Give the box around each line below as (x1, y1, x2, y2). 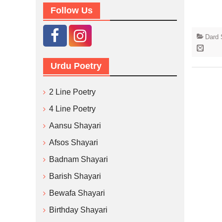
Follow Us (51, 5, 93, 15)
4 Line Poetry (49, 105, 96, 113)
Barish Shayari (49, 172, 101, 180)
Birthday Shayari (49, 206, 108, 214)
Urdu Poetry (51, 61, 102, 71)
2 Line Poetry (49, 88, 96, 96)
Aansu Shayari (49, 121, 101, 130)
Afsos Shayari (49, 138, 98, 147)
